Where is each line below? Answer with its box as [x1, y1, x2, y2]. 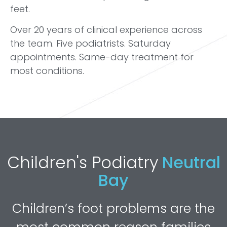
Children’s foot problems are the [12, 200, 215, 218]
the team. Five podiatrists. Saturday [10, 37, 171, 50]
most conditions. [10, 64, 84, 78]
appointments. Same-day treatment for [10, 51, 194, 64]
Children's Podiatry [7, 151, 158, 174]
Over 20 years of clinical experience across [10, 23, 202, 36]
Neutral [158, 151, 220, 174]
